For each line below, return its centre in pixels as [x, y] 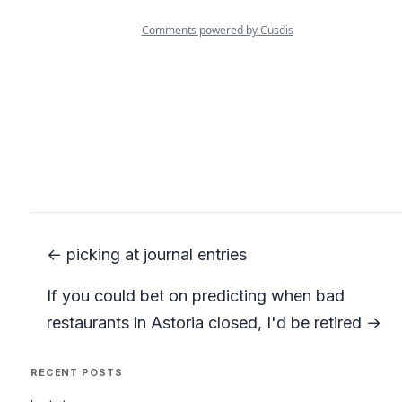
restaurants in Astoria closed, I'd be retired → [214, 322]
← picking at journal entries [147, 254]
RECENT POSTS [77, 372]
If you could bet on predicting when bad [196, 295]
